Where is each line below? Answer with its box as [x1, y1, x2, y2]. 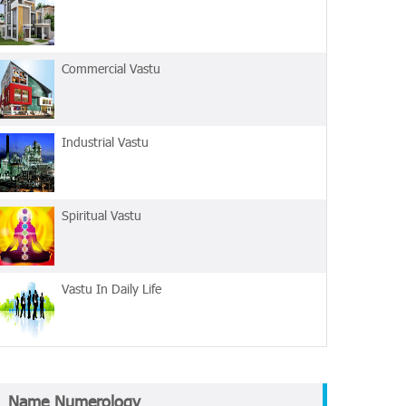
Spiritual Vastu [62, 207, 141, 224]
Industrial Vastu [62, 133, 149, 150]
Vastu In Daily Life [62, 280, 161, 297]
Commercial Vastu [62, 60, 160, 77]
